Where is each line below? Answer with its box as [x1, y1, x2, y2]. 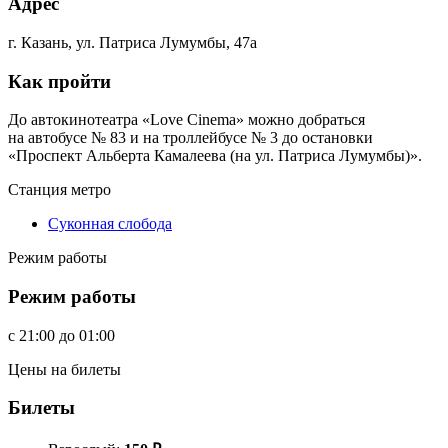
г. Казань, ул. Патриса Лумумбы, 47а [8, 33, 257, 51]
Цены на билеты [8, 360, 121, 378]
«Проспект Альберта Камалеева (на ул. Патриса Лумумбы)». [8, 147, 422, 165]
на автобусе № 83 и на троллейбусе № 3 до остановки [8, 129, 373, 147]
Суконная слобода [48, 215, 172, 233]
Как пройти [8, 70, 111, 92]
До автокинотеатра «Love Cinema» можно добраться [8, 111, 365, 129]
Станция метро [8, 181, 111, 199]
